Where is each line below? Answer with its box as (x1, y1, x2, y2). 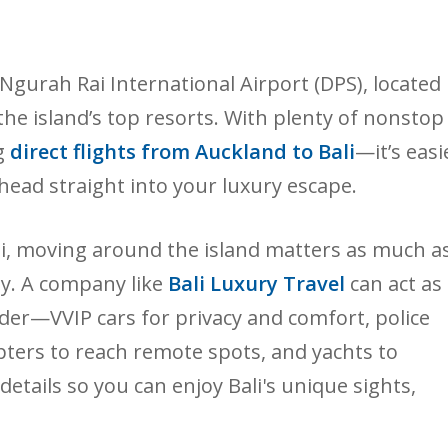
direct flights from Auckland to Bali (10, 138, 355, 166)
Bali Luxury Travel (168, 270, 345, 298)
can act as (345, 270, 442, 298)
